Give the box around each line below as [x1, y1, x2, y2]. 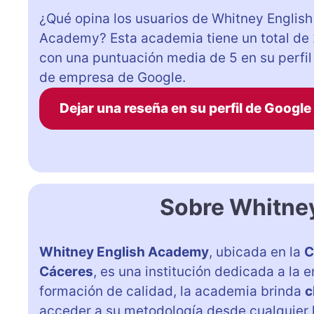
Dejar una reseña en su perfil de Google [59, 100, 311, 116]
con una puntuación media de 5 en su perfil [39, 49, 312, 66]
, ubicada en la [209, 243, 304, 260]
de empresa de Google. [39, 69, 186, 86]
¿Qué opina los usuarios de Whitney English [39, 10, 313, 27]
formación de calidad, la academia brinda [39, 282, 305, 299]
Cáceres [39, 263, 93, 280]
